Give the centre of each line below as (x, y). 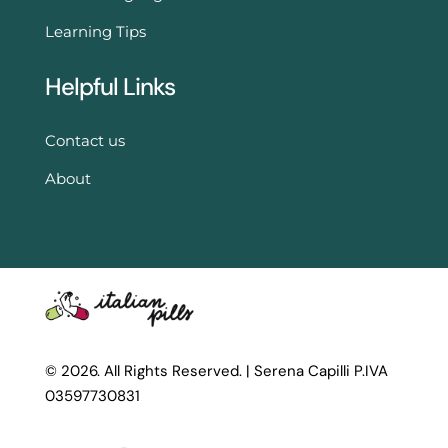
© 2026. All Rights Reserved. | (149, 370)
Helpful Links (109, 87)
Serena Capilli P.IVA (320, 370)
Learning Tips (95, 32)
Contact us (84, 141)
